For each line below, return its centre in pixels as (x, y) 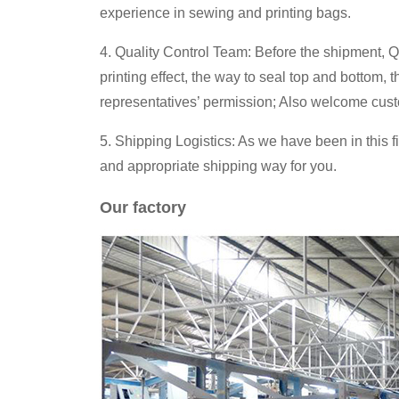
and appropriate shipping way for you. (218, 166)
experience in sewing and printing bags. (225, 12)
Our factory (143, 207)
